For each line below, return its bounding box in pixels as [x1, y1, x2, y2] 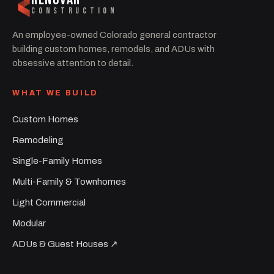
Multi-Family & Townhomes [12, 177, 127, 187]
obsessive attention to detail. [12, 58, 134, 68]
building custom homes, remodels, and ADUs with [12, 44, 215, 54]
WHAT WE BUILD [12, 89, 98, 98]
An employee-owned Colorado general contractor [12, 30, 217, 40]
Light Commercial [12, 198, 86, 208]
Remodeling [12, 135, 64, 146]
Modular [12, 218, 46, 229]
